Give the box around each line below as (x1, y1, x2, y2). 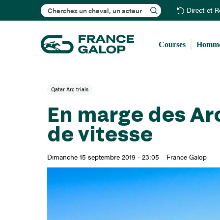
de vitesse (47, 121, 153, 145)
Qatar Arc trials (51, 84, 89, 93)
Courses (159, 40, 186, 49)
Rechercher (100, 1, 140, 13)
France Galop (166, 151, 207, 162)
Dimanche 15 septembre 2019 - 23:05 (47, 151, 159, 162)
